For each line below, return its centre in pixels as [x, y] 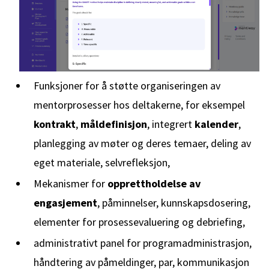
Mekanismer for [71, 183]
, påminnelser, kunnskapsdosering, [174, 203]
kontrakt [55, 124]
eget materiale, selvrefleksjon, [102, 162]
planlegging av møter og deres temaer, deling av [142, 143]
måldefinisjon [114, 124]
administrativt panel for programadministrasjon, [143, 243]
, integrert [171, 124]
